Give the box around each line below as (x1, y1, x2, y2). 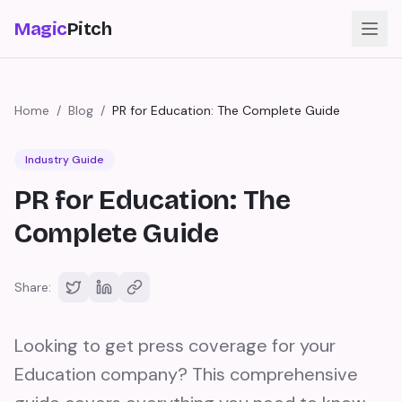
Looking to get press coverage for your (14, 334, 336, 357)
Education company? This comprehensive (14, 363, 358, 386)
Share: (14, 279, 51, 295)
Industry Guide (25, 153, 104, 167)
